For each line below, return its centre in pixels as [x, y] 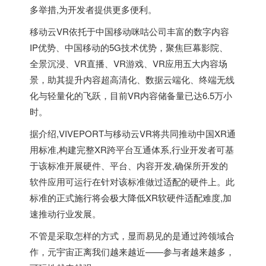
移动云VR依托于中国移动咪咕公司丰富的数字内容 [129, 31]
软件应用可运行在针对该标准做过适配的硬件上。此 [132, 181]
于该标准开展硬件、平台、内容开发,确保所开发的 [129, 165]
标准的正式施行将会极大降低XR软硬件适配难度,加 [131, 197]
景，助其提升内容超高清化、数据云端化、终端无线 [132, 79]
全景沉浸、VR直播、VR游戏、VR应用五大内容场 [129, 63]
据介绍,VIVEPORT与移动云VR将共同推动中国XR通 [133, 133]
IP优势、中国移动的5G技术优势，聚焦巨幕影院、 [129, 47]
